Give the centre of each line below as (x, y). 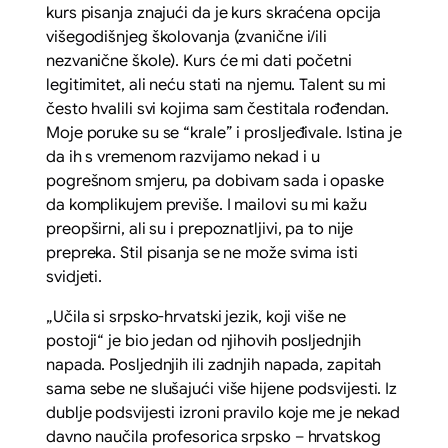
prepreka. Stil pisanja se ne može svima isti (202, 252)
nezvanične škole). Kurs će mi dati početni (199, 60)
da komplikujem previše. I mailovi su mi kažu (206, 204)
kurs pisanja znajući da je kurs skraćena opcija (214, 12)
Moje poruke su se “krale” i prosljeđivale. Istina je (224, 132)
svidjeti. (74, 276)
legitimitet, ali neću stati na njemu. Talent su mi (216, 84)
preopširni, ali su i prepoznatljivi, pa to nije (200, 228)
